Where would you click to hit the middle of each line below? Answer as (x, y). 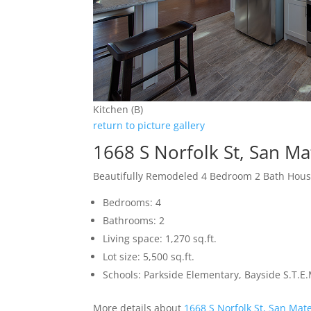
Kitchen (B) (118, 110)
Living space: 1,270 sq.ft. (160, 239)
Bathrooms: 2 (134, 221)
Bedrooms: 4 (132, 203)
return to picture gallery (149, 126)
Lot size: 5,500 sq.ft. (149, 257)
